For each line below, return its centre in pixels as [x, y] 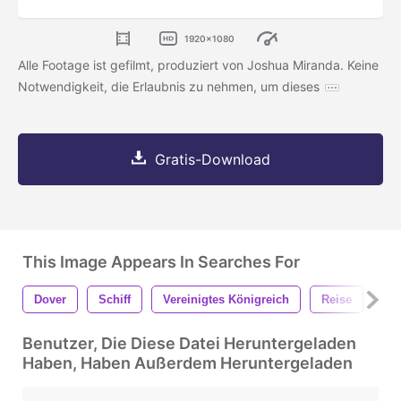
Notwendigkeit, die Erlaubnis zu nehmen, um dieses [169, 87]
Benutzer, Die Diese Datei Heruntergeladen [189, 344]
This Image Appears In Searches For [161, 262]
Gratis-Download [212, 160]
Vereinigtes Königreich [226, 300]
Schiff [115, 300]
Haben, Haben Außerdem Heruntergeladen [188, 363]
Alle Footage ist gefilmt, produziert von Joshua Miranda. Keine [198, 65]
